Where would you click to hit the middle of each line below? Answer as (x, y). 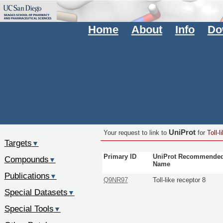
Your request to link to (136, 133)
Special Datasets (36, 192)
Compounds (26, 160)
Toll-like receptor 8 (179, 180)
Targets (18, 143)
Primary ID (120, 157)
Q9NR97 (115, 180)
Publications (27, 175)
